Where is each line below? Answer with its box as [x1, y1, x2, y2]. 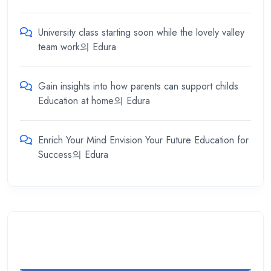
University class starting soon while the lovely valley [38, 25, 244, 40]
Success [38, 148, 72, 162]
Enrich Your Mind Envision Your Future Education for [38, 133, 249, 148]
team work [38, 40, 80, 54]
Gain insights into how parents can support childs [38, 79, 238, 94]
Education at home [38, 94, 114, 108]
